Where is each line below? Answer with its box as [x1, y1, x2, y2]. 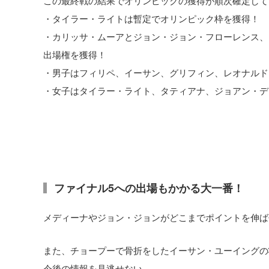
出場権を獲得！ [43, 47, 106, 61]
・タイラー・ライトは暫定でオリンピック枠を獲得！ [43, 11, 259, 25]
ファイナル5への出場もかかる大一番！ [54, 180, 244, 196]
